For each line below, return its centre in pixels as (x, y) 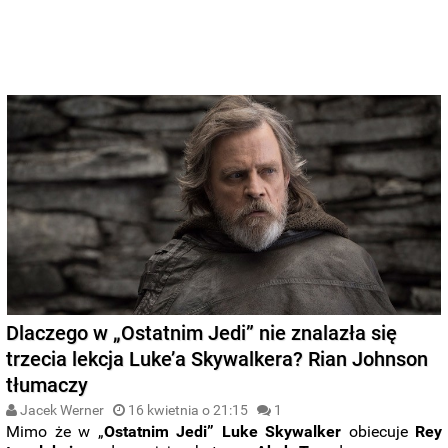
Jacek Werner (61, 409)
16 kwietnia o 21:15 (188, 409)
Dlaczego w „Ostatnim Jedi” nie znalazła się (202, 332)
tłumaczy (47, 384)
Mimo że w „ (55, 431)
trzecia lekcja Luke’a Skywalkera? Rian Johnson (217, 358)
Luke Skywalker (281, 431)
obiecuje (378, 431)
